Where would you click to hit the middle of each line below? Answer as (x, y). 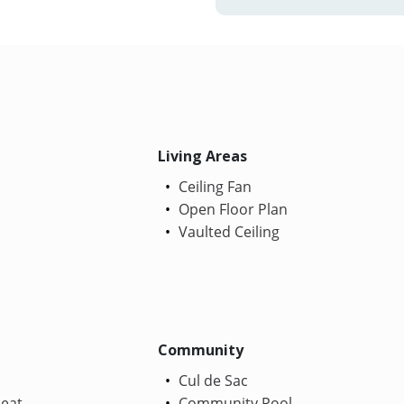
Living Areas (203, 156)
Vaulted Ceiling (228, 231)
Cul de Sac (212, 380)
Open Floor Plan (232, 209)
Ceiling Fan (214, 186)
